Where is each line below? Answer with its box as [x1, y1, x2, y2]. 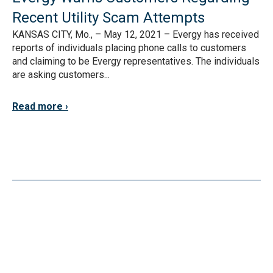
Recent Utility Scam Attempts [12, 9, 205, 26]
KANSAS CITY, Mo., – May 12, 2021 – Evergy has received [12, 29, 259, 40]
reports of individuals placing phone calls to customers [12, 42, 246, 54]
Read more [12, 101, 63, 112]
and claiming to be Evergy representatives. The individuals [12, 55, 260, 67]
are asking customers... [12, 69, 110, 80]
